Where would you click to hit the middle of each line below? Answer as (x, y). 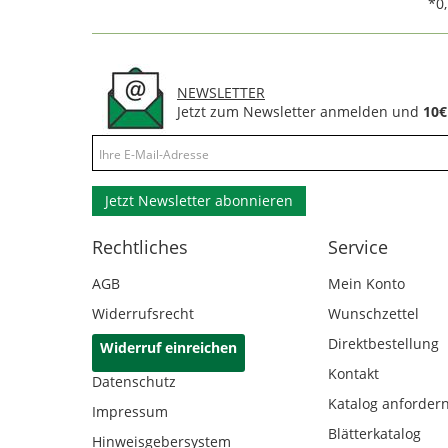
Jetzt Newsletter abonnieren (199, 201)
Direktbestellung (383, 344)
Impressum (130, 412)
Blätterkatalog (374, 434)
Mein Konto (366, 284)
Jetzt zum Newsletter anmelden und (300, 112)
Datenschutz (134, 382)
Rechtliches (140, 247)
